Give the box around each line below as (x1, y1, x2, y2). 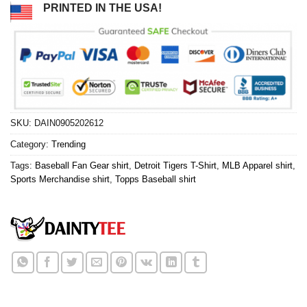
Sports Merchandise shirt (10, 173, 110, 184)
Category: (10, 138, 51, 149)
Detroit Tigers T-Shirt (134, 160, 217, 171)
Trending (51, 138, 86, 149)
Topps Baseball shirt (115, 173, 196, 184)
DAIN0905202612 (34, 117, 103, 128)
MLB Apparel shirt (222, 160, 293, 171)
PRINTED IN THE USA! (43, 2, 162, 14)
